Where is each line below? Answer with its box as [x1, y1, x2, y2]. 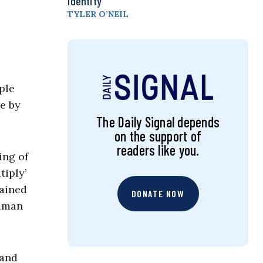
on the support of [114, 127, 202, 145]
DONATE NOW [131, 188, 185, 200]
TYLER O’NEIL [68, 9, 129, 20]
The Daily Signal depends [96, 113, 220, 131]
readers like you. [116, 141, 200, 159]
